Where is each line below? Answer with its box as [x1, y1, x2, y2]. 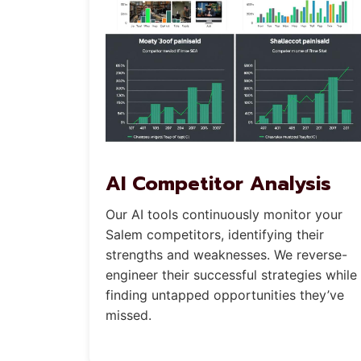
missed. [106, 306, 151, 323]
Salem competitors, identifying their [106, 226, 324, 243]
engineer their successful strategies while [106, 266, 357, 283]
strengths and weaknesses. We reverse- [106, 246, 347, 263]
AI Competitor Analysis [106, 168, 331, 198]
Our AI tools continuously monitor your [106, 205, 342, 222]
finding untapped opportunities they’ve [106, 286, 344, 303]
